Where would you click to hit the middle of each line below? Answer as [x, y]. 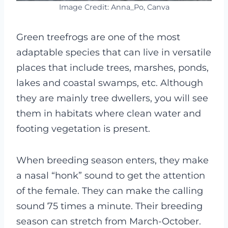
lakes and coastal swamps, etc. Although [110, 83]
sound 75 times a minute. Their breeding [109, 206]
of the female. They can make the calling [110, 191]
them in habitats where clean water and [109, 114]
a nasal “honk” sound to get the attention [111, 176]
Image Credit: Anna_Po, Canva [114, 7]
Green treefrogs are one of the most [98, 37]
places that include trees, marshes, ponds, [112, 68]
